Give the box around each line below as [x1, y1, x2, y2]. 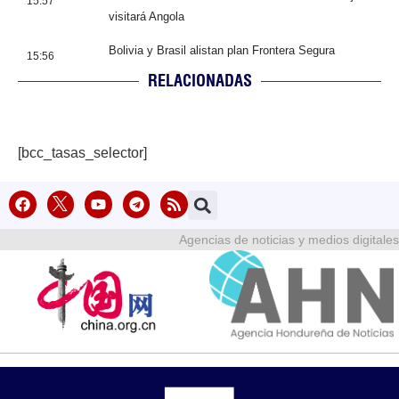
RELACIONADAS [147, 70, 252, 92]
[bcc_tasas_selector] [18, 145, 147, 161]
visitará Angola [109, 10, 184, 24]
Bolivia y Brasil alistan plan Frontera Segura [109, 44, 335, 58]
